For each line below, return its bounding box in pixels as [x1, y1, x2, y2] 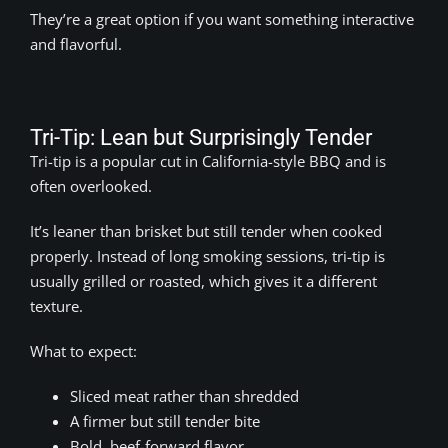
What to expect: [30, 340, 137, 361]
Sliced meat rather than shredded [70, 385, 299, 406]
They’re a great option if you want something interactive [30, 8, 414, 29]
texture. [30, 295, 83, 316]
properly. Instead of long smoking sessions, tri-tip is [30, 245, 385, 266]
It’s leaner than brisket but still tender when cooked [30, 220, 382, 241]
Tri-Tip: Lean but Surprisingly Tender [30, 124, 372, 150]
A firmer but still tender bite [70, 410, 260, 431]
